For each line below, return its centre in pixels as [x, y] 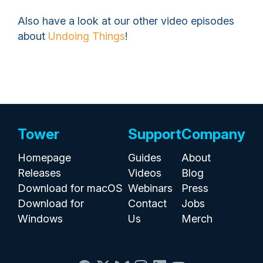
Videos [145, 173]
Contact [147, 203]
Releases [39, 173]
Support [155, 134]
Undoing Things [87, 36]
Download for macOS [70, 188]
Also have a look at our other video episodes [126, 21]
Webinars [150, 188]
